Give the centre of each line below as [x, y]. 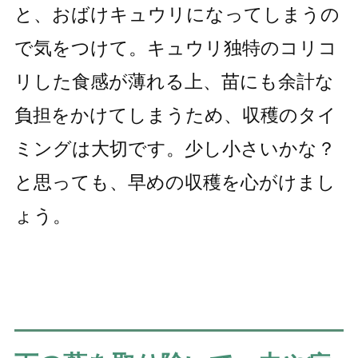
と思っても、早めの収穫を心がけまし [175, 183]
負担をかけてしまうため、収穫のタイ [175, 115]
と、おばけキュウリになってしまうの [177, 15]
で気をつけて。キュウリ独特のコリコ [175, 48]
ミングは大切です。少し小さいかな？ [175, 149]
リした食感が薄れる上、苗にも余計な [174, 82]
